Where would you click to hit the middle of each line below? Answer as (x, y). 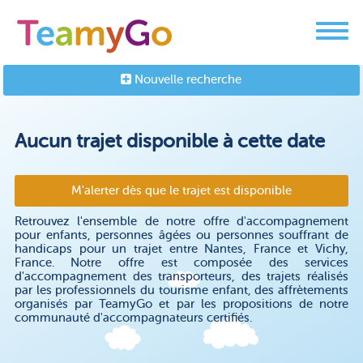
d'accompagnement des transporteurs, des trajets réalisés (181, 277)
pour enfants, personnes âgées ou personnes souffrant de (181, 235)
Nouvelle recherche (187, 80)
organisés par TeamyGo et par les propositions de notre (181, 304)
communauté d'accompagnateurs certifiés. (133, 318)
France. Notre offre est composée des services (181, 263)
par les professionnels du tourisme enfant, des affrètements (181, 290)
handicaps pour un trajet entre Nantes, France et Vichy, (181, 249)
